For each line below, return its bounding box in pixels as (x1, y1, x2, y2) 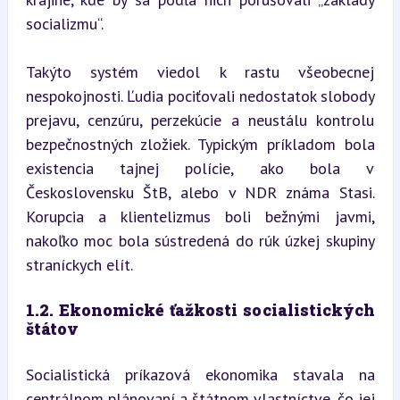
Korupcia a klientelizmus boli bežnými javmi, (25, 205, 375, 227)
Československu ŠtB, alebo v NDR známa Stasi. (25, 181, 375, 203)
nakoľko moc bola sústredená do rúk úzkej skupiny (25, 229, 375, 251)
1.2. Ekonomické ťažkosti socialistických (25, 298, 375, 321)
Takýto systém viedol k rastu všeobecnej (25, 61, 375, 82)
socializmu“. (25, 12, 104, 34)
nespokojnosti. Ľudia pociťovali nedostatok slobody (25, 85, 375, 106)
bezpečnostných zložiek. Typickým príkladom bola (25, 133, 375, 154)
